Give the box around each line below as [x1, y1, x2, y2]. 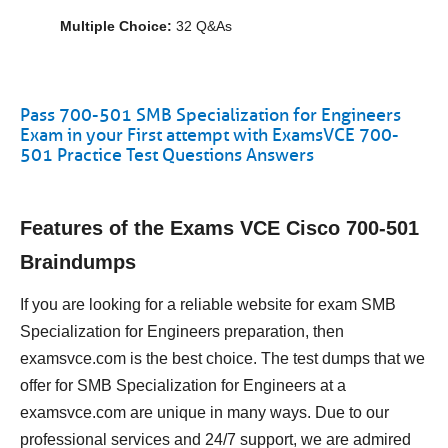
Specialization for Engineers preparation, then [20, 323, 344, 340]
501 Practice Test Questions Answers [20, 144, 314, 166]
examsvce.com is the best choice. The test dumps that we [20, 350, 425, 367]
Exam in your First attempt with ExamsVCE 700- [20, 124, 399, 146]
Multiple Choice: [60, 18, 172, 34]
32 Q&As [172, 18, 232, 34]
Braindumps [20, 251, 136, 273]
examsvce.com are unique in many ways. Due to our [20, 404, 389, 421]
